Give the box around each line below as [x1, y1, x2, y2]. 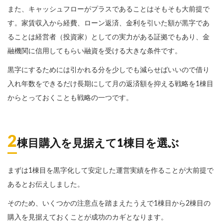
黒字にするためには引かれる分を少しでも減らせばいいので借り [7, 67, 210, 74]
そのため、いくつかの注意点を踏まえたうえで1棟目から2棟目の [7, 200, 211, 208]
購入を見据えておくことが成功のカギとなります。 [7, 214, 168, 222]
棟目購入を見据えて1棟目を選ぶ [17, 138, 179, 149]
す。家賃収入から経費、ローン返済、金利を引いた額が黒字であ [7, 20, 210, 27]
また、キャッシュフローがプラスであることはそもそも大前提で [7, 6, 210, 13]
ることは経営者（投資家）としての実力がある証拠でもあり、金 [7, 34, 210, 41]
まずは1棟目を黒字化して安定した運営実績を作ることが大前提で [7, 167, 214, 175]
